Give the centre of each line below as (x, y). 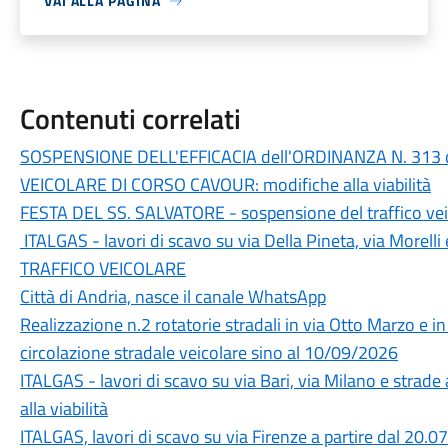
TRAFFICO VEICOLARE (102, 268)
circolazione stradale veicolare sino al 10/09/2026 (208, 352)
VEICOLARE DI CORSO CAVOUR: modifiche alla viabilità (225, 184)
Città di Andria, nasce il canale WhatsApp (172, 296)
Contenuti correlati (130, 118)
